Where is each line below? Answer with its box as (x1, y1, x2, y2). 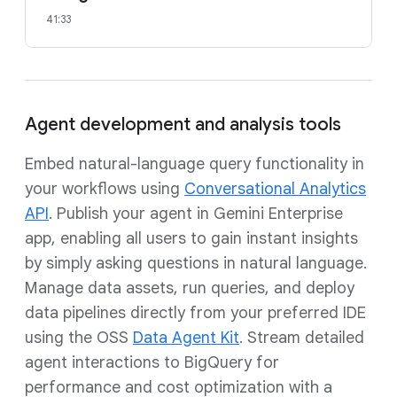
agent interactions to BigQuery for (25, 353, 279, 372)
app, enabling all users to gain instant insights (25, 229, 358, 248)
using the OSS (25, 328, 133, 347)
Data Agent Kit (133, 328, 239, 347)
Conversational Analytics (184, 179, 366, 198)
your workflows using (25, 179, 184, 198)
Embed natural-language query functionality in (25, 154, 364, 174)
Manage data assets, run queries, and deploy (25, 278, 354, 298)
